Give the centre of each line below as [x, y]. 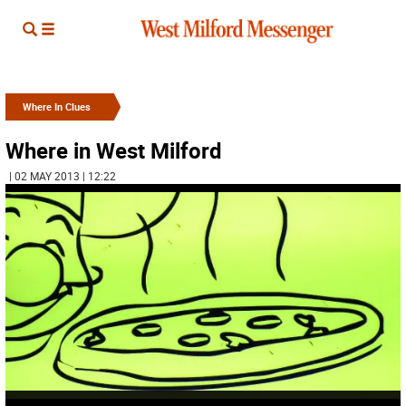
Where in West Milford [114, 150]
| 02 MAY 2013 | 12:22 [63, 176]
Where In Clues [57, 106]
